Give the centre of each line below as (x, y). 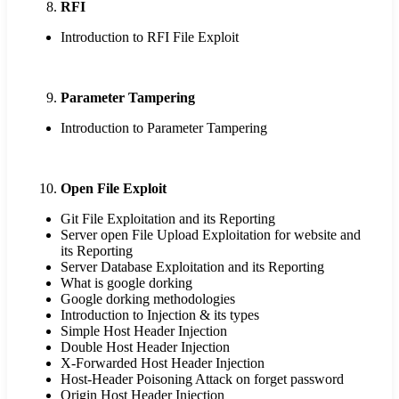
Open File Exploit (114, 189)
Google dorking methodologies (148, 299)
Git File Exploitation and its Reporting (168, 219)
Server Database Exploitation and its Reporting (192, 267)
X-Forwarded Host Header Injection (163, 363)
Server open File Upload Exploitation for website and (211, 235)
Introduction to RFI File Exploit (150, 37)
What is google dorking (126, 283)
